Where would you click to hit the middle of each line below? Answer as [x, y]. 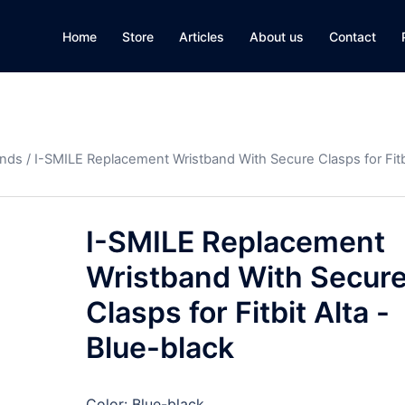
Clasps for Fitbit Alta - [237, 312]
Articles [202, 36]
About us [277, 36]
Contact [353, 36]
